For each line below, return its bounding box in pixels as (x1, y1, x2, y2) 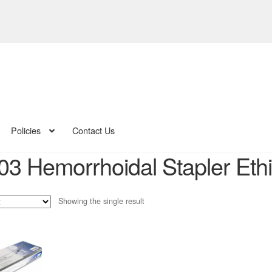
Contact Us (72, 124, 115, 137)
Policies (10, 124, 41, 137)
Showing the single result (58, 195, 145, 206)
